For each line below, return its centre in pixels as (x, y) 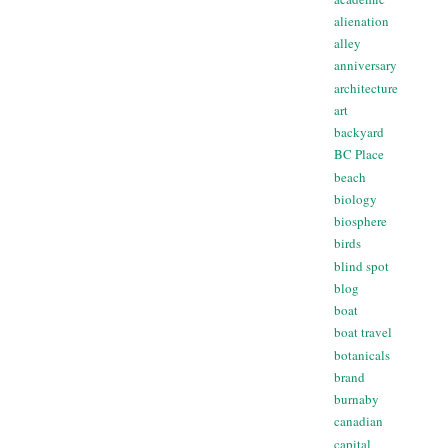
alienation (361, 20)
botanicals (362, 354)
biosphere (360, 221)
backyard (359, 132)
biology (355, 198)
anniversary (365, 65)
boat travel (363, 332)
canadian (358, 421)
